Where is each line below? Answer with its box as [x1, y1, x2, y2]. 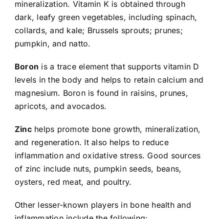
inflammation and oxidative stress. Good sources [14, 150, 201, 160]
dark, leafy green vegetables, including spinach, [14, 12, 197, 22]
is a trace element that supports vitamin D [39, 61, 199, 71]
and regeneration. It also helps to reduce [14, 137, 169, 147]
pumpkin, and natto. [14, 38, 91, 48]
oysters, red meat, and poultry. [14, 176, 132, 187]
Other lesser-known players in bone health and [14, 199, 191, 210]
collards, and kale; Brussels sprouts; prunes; [14, 25, 183, 35]
